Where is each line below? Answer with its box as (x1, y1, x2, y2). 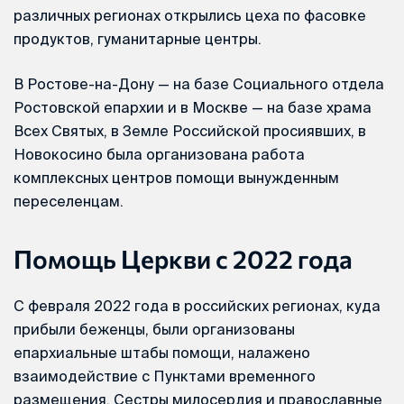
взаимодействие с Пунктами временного (14, 367, 316, 384)
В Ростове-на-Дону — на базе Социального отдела (14, 75, 384, 92)
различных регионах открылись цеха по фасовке (14, 6, 366, 23)
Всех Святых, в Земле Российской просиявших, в (14, 122, 366, 139)
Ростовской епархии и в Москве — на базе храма (14, 98, 372, 115)
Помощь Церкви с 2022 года (14, 243, 353, 274)
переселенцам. (14, 192, 124, 209)
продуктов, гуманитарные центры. (14, 30, 262, 47)
